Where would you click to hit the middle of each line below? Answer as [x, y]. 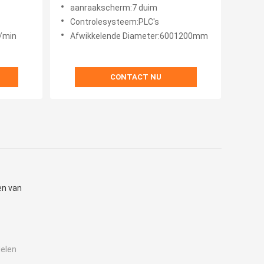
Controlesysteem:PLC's [115, 22]
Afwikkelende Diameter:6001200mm [139, 36]
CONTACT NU [136, 77]
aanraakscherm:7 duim [114, 8]
